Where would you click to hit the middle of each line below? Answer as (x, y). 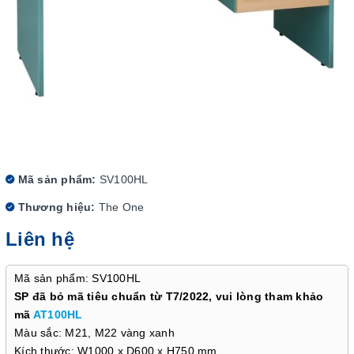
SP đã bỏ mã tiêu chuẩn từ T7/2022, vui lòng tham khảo (169, 296)
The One (121, 207)
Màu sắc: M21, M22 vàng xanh (94, 333)
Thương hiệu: (55, 207)
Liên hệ (40, 239)
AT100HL (58, 314)
